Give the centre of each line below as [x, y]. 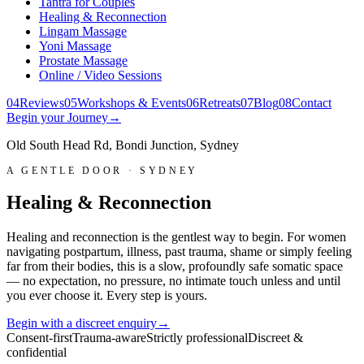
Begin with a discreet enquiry [82, 323]
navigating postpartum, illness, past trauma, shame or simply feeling [179, 251]
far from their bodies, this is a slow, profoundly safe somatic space [175, 266]
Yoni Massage [75, 46]
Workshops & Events [132, 103]
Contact [312, 103]
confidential [37, 352]
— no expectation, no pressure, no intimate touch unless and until [173, 280]
